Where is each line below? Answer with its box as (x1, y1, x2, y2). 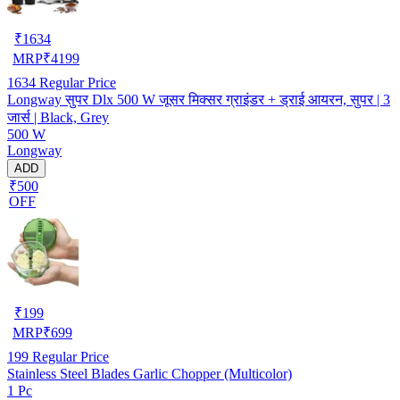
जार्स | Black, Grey (7, 109, 109, 125)
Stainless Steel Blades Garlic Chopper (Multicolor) (7, 365, 292, 381)
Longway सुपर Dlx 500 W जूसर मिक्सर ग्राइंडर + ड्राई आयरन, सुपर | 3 (7, 91, 390, 107)
